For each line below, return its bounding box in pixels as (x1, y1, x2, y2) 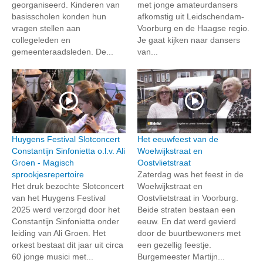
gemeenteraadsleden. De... (12, 46, 113, 56)
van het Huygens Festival (12, 193, 106, 203)
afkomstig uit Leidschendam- (137, 11, 244, 21)
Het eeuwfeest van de (137, 134, 218, 144)
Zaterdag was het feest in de (137, 169, 244, 179)
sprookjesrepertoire (12, 169, 84, 179)
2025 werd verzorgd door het (12, 204, 120, 214)
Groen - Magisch (12, 157, 74, 167)
